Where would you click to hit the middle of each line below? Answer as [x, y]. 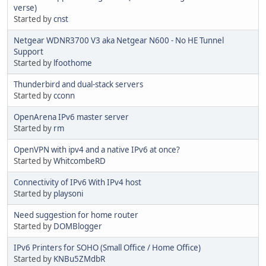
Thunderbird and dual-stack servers [78, 85]
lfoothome [73, 63]
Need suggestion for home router [76, 215]
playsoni [68, 194]
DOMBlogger [78, 227]
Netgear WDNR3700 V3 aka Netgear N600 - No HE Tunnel [119, 41]
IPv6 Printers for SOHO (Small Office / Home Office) [107, 248]
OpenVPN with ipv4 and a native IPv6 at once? [97, 150]
